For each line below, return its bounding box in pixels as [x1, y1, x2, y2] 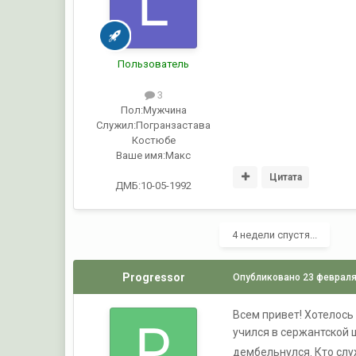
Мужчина [142, 104, 187, 117]
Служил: [96, 119, 137, 132]
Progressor [122, 271, 185, 284]
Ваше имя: [116, 149, 166, 162]
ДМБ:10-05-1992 [115, 180, 192, 192]
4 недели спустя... [232, 229, 318, 242]
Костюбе [131, 134, 176, 147]
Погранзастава [136, 119, 211, 132]
